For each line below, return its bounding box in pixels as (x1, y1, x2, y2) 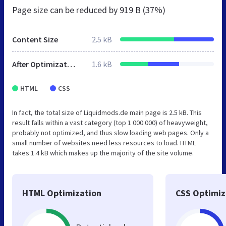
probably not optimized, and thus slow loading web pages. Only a (12, 128, 209, 137)
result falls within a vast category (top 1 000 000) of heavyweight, (12, 118, 208, 127)
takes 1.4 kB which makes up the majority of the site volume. (12, 148, 194, 157)
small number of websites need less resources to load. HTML (12, 138, 196, 147)
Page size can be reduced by (12, 4, 120, 16)
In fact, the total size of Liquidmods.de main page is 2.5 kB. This (12, 107, 202, 117)
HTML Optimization (22, 187, 101, 199)
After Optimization (67, 59, 75, 69)
